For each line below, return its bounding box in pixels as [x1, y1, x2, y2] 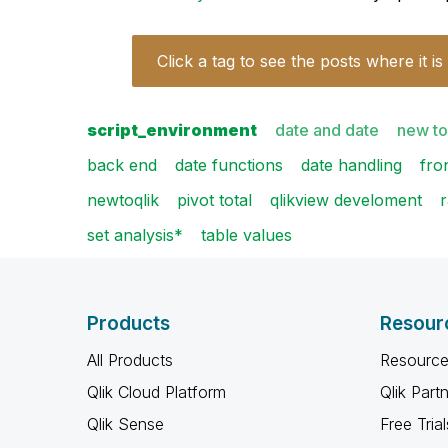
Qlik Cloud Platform [87, 382, 226, 402]
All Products [87, 350, 173, 370]
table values [201, 225, 292, 245]
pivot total [177, 190, 252, 210]
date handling [301, 155, 402, 175]
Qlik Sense [87, 414, 164, 434]
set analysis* [87, 225, 183, 245]
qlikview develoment [270, 190, 422, 210]
